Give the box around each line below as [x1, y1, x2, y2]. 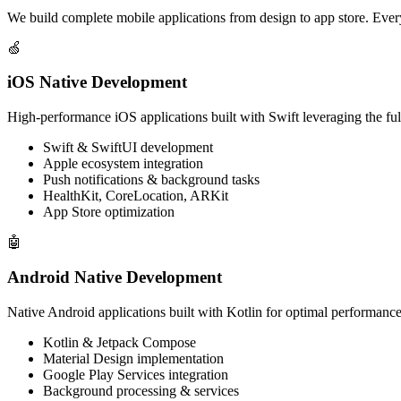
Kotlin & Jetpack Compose [43, 334, 196, 350]
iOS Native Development [7, 73, 187, 92]
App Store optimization [43, 204, 175, 220]
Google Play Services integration [43, 366, 228, 382]
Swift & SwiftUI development [43, 140, 213, 156]
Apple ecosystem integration [43, 156, 203, 172]
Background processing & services [43, 382, 239, 398]
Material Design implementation [43, 350, 224, 366]
